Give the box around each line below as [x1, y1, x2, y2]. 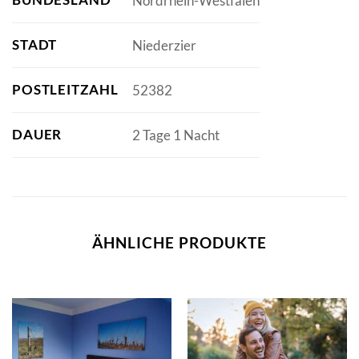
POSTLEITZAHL [12, 81, 119, 99]
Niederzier [131, 36, 196, 54]
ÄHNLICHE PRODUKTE [92, 233, 267, 252]
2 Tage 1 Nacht [131, 126, 220, 143]
